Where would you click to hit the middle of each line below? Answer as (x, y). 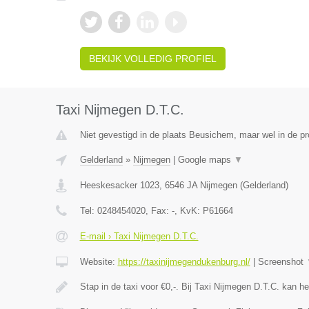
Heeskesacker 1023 (119, 185)
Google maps (206, 160)
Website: (99, 262)
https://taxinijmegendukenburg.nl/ (184, 262)
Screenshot (282, 262)
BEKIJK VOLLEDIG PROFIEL (152, 59)
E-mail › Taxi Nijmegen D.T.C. (139, 236)
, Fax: (158, 211)
